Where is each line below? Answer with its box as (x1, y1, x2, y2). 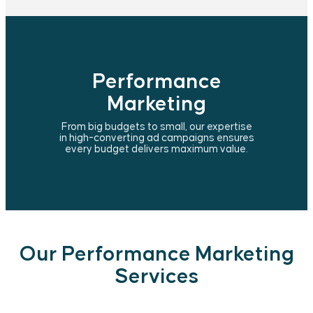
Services (115, 266, 198, 288)
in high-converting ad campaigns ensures (59, 132, 254, 143)
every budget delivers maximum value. (65, 143, 248, 154)
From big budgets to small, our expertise (61, 121, 252, 132)
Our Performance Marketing (19, 244, 294, 265)
